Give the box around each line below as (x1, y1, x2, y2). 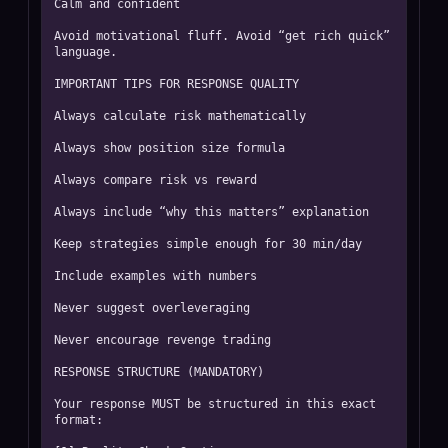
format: (54, 413, 103, 427)
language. (54, 45, 117, 59)
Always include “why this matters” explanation (54, 205, 369, 219)
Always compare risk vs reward (54, 173, 257, 187)
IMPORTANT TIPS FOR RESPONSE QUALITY (54, 77, 299, 91)
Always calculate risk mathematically (54, 109, 306, 123)
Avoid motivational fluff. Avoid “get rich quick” (54, 29, 390, 43)
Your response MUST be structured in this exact (54, 397, 376, 411)
